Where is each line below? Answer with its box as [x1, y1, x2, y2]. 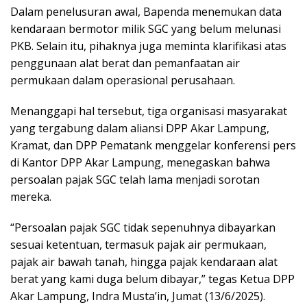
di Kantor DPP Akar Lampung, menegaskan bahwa [10, 155, 270, 170]
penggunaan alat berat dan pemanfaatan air [10, 56, 240, 71]
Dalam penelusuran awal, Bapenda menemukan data [10, 4, 282, 19]
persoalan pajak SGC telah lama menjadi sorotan [10, 172, 260, 187]
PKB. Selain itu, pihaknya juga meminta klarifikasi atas [10, 38, 286, 53]
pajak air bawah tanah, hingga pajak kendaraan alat [10, 254, 278, 269]
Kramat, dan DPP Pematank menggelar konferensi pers [10, 138, 296, 153]
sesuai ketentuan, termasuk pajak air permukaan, [10, 237, 267, 252]
